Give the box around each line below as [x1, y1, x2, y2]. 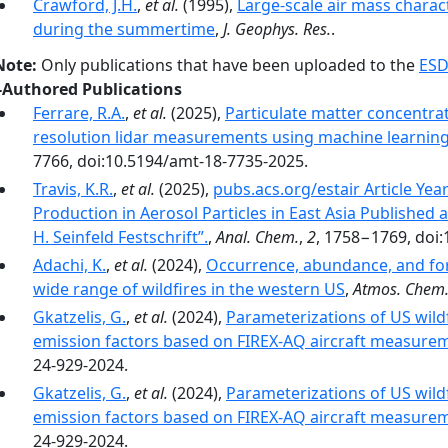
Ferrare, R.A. [33, 102, 125, 124]
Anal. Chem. [216, 226, 299, 248]
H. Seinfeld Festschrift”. [33, 226, 208, 248]
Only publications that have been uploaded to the [37, 54, 419, 76]
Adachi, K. [33, 254, 106, 276]
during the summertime [33, 18, 215, 40]
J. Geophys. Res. [223, 18, 331, 40]
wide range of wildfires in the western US [33, 278, 345, 300]
